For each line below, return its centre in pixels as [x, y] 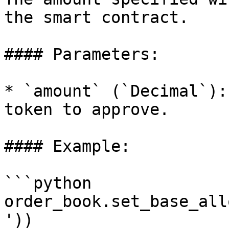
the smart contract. [96, 17]
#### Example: [67, 146]
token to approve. [87, 109]
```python [48, 183]
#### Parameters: [82, 54]
